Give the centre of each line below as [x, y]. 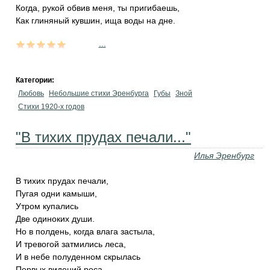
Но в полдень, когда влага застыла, [85, 231]
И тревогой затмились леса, [71, 244]
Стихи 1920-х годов [51, 107]
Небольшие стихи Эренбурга [99, 93]
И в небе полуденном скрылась [78, 257]
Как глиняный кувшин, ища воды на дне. [96, 20]
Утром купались [47, 206]
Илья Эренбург [224, 155]
